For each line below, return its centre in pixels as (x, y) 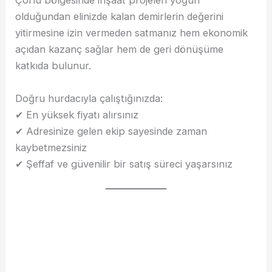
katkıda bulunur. (53, 66)
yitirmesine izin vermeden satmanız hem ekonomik (132, 33)
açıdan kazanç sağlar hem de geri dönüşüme (120, 49)
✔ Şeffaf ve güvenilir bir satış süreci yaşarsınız (124, 164)
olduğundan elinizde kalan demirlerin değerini (120, 17)
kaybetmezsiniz (51, 147)
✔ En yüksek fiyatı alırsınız (77, 114)
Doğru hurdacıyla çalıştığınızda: (89, 98)
